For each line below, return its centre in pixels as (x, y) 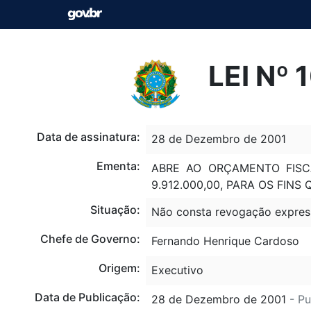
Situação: (115, 209)
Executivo (177, 270)
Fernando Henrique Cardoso (225, 241)
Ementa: (118, 166)
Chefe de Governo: (90, 238)
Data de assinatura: (88, 136)
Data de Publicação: (87, 297)
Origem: (119, 268)
